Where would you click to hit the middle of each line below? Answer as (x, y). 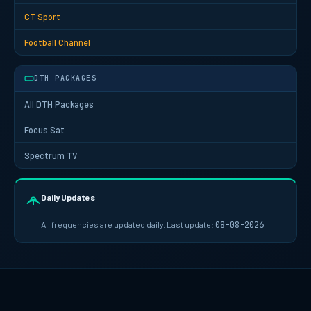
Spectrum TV (51, 155)
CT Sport (42, 16)
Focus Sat (44, 129)
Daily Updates (68, 197)
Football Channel (57, 42)
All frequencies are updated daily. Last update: (128, 224)
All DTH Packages (59, 104)
